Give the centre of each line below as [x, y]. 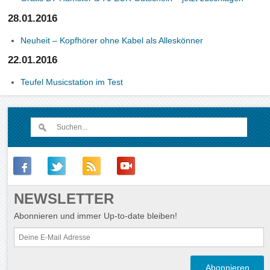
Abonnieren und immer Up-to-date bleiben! [96, 216]
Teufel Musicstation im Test [72, 82]
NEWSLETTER [64, 199]
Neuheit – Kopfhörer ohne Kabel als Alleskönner [112, 40]
